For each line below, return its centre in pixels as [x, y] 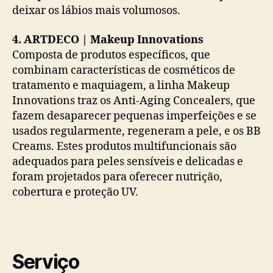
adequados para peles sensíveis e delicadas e [128, 161]
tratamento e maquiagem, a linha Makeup [121, 85]
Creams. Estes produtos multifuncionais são [124, 146]
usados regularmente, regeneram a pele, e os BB [136, 131]
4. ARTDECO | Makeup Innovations [108, 40]
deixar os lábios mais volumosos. [96, 11]
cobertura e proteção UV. [75, 192]
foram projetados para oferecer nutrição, [117, 177]
